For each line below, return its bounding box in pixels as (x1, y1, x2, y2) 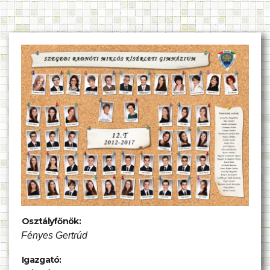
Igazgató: (22, 254, 61, 265)
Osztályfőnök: (22, 215, 81, 227)
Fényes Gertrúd (21, 230, 87, 240)
